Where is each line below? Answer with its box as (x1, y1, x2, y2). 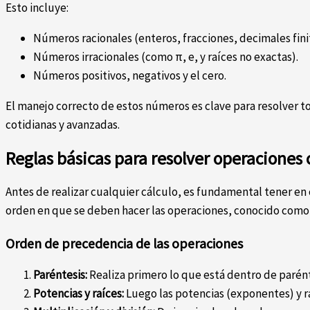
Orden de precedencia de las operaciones (6, 234, 243, 252)
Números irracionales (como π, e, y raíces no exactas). (33, 49, 298, 65)
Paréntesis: (33, 267, 87, 283)
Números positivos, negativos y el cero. (33, 68, 226, 84)
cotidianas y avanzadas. (6, 117, 120, 133)
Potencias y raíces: (33, 286, 124, 302)
